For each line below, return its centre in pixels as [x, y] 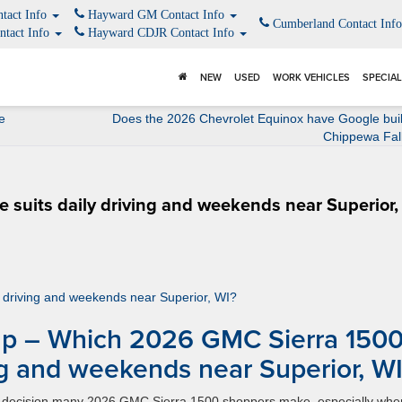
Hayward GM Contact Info [156, 15]
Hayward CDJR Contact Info [161, 33]
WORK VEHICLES [311, 77]
